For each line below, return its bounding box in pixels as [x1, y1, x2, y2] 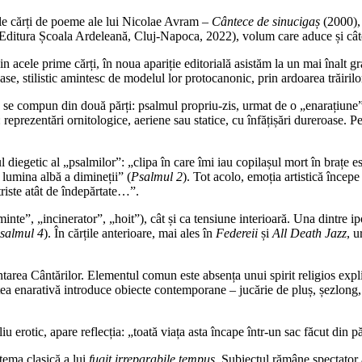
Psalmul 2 [131, 169, 183, 183]
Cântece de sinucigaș [212, 14, 320, 28]
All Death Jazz [272, 225, 347, 240]
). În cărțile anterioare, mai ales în [44, 225, 216, 240]
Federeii [216, 225, 258, 240]
